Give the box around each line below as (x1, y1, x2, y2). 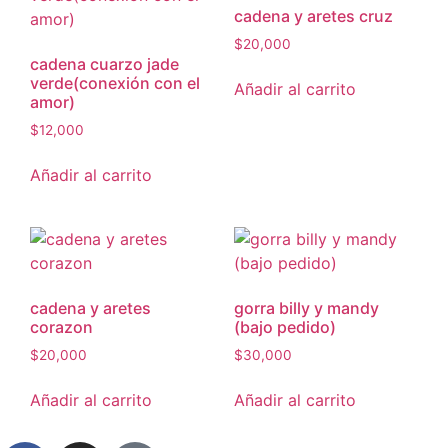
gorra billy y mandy (234, 297, 379, 318)
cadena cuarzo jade (30, 54, 179, 75)
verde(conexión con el (30, 73, 200, 94)
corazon (30, 316, 93, 337)
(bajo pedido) (234, 316, 336, 337)
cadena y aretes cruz (234, 6, 393, 27)
